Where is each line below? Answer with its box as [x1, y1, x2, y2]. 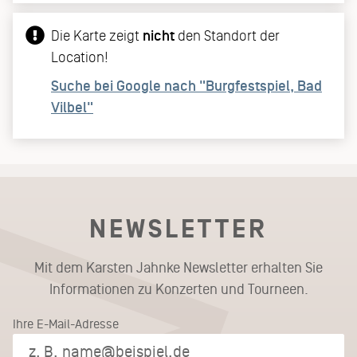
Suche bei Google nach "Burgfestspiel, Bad [51, 78, 322, 95]
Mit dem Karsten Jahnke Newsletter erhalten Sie [34, 260, 323, 277]
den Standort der [175, 28, 280, 45]
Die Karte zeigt [51, 28, 143, 45]
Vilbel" [51, 100, 93, 116]
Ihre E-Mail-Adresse [13, 317, 119, 331]
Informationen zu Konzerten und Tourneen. [49, 281, 308, 298]
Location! [51, 49, 108, 66]
